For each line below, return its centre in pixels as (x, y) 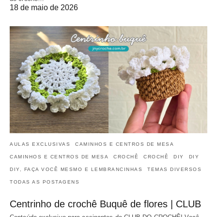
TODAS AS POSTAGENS (45, 182)
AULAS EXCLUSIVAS (40, 144)
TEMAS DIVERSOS (174, 170)
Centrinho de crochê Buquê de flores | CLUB (105, 204)
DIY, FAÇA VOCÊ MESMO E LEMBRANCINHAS (76, 170)
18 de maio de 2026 (44, 7)
